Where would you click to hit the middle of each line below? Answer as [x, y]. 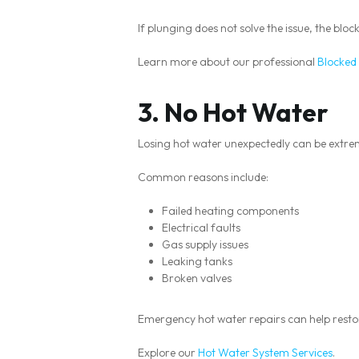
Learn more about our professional [228, 62]
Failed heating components [230, 211]
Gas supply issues [205, 244]
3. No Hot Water [233, 112]
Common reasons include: [203, 177]
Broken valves [197, 278]
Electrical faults [201, 228]
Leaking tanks [197, 261]
